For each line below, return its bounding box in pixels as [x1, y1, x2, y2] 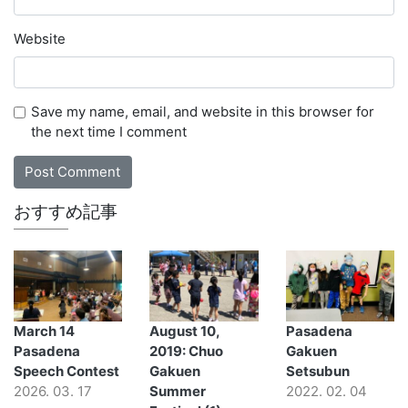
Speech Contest [14, 362, 119, 380]
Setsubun [285, 362, 350, 380]
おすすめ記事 [14, 200, 117, 222]
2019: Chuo [149, 342, 224, 360]
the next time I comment [30, 123, 187, 141]
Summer [149, 382, 207, 400]
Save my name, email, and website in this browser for [30, 103, 374, 121]
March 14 [14, 321, 75, 340]
